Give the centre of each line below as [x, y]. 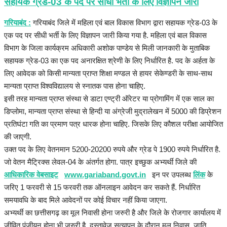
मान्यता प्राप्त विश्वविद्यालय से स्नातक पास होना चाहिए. [75, 86]
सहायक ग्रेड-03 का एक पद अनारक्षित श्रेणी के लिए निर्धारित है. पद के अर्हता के [109, 61]
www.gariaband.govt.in [105, 175]
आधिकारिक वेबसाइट [31, 175]
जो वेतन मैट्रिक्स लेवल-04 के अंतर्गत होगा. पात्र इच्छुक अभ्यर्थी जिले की [100, 162]
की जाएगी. [18, 137]
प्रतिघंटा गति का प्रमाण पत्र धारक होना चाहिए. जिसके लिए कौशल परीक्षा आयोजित [113, 124]
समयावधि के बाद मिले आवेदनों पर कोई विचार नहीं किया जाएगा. [86, 200]
